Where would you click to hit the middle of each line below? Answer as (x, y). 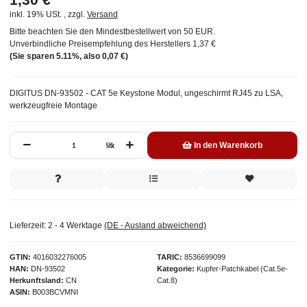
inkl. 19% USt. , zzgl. (48, 15)
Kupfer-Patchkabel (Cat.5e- (243, 269)
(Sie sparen (33, 57)
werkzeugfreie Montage (53, 106)
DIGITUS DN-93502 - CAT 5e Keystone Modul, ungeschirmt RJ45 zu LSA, (146, 94)
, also (91, 57)
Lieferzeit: (29, 226)
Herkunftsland (35, 281)
